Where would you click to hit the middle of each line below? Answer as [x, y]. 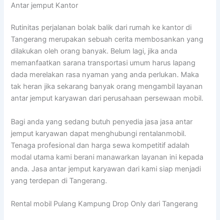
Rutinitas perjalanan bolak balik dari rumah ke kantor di [101, 28]
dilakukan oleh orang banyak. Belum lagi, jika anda [94, 51]
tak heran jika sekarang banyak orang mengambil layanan [107, 87]
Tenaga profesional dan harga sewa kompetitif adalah [100, 145]
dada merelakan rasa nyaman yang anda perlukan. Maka [105, 75]
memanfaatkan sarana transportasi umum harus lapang [103, 63]
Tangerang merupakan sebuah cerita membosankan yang [107, 40]
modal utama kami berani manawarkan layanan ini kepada [107, 157]
